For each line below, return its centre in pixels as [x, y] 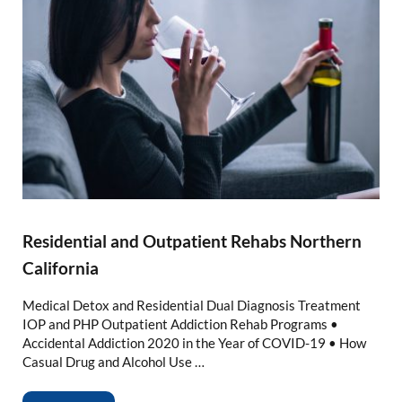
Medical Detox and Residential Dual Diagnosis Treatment [191, 306]
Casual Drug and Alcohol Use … [113, 362]
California [60, 268]
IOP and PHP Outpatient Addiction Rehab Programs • [180, 324]
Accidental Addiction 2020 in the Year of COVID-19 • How [194, 343]
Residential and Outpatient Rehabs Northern [192, 241]
